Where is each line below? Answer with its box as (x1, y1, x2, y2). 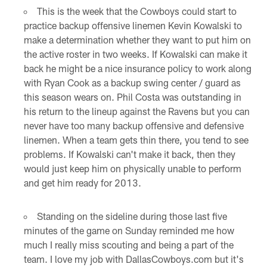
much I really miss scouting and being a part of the (23, 238, 234, 250)
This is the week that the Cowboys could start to (36, 5, 237, 17)
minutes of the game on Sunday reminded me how (23, 224, 234, 236)
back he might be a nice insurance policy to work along (23, 62, 252, 74)
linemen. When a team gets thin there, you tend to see (23, 133, 249, 145)
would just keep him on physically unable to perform (23, 162, 241, 174)
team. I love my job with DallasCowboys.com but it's (23, 253, 244, 265)
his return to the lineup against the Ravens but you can (23, 105, 250, 117)
